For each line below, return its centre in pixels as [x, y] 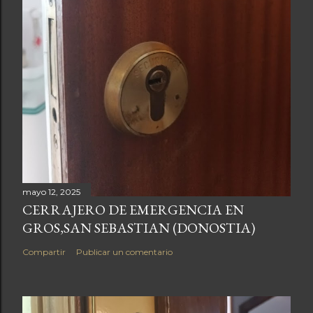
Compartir [44, 252]
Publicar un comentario [124, 252]
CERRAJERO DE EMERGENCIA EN [133, 209]
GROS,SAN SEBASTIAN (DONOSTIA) [139, 227]
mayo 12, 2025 [51, 191]
